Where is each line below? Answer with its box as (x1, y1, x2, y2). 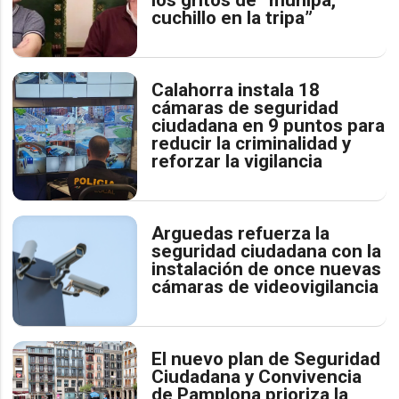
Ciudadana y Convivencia (151, 365, 362, 387)
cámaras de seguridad (151, 96, 339, 118)
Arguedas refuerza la (151, 222, 330, 244)
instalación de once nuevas (151, 257, 382, 280)
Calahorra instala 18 (151, 78, 321, 101)
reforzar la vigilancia (151, 150, 323, 172)
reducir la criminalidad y (151, 132, 352, 154)
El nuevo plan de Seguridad (151, 347, 381, 370)
